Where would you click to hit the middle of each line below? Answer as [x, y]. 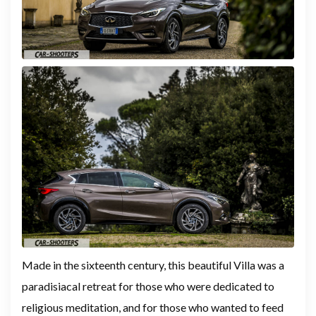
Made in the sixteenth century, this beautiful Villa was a [153, 265]
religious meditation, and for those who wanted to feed [153, 308]
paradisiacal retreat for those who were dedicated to [148, 286]
